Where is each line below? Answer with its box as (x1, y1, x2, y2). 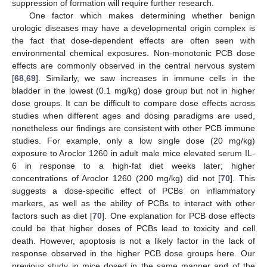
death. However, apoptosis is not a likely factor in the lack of (12, 235, 255, 246)
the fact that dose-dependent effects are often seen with (12, 35, 255, 45)
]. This (230, 173, 256, 183)
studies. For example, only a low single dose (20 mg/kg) (12, 135, 255, 145)
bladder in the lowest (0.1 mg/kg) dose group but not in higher (12, 85, 255, 95)
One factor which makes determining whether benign (29, 10, 255, 20)
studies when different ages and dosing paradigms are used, (12, 110, 255, 120)
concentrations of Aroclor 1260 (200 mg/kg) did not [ (12, 173, 221, 183)
